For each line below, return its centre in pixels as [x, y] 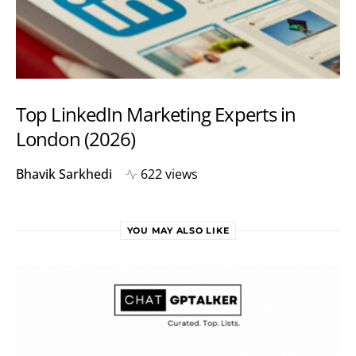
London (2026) [76, 138]
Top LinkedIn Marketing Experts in [156, 114]
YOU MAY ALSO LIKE [178, 230]
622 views [169, 174]
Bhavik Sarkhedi [64, 174]
